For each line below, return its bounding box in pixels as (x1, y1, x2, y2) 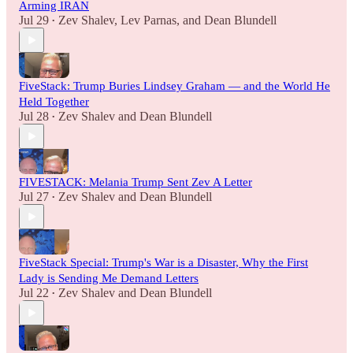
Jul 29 (19, 13, 49, 28)
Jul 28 (19, 110, 49, 124)
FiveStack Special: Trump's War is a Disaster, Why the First (19, 256, 308, 269)
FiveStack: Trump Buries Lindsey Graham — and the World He (19, 80, 330, 93)
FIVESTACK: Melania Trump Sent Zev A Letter (19, 176, 252, 189)
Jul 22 (19, 286, 49, 300)
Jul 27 (19, 190, 49, 204)
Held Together (19, 95, 89, 109)
